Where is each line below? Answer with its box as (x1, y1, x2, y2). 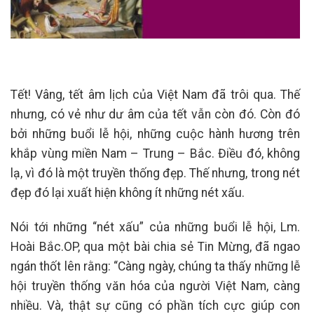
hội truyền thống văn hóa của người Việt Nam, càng (11, 279, 300, 294)
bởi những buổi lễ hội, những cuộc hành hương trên (11, 127, 300, 142)
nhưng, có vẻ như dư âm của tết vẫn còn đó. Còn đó (11, 107, 300, 122)
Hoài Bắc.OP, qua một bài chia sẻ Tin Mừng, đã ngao (11, 240, 300, 254)
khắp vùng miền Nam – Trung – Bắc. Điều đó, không (11, 146, 300, 161)
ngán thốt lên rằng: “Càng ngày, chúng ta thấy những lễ (11, 259, 300, 274)
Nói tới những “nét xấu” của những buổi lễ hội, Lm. (11, 220, 300, 235)
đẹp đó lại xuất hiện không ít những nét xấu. (11, 186, 245, 200)
